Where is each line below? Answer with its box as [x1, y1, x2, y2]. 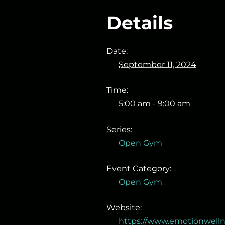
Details [106, 11, 173, 34]
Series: [106, 125, 132, 135]
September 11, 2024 [119, 60, 196, 70]
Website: [106, 203, 142, 213]
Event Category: [106, 164, 171, 174]
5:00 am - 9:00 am [119, 99, 190, 109]
